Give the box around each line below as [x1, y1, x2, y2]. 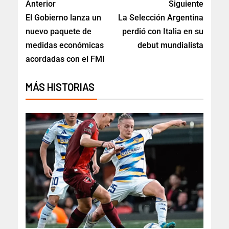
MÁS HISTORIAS [26, 80, 95, 93]
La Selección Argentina [118, 12, 203, 22]
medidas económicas [26, 40, 104, 50]
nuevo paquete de [26, 26, 91, 36]
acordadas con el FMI [26, 54, 105, 64]
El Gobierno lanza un [26, 12, 101, 22]
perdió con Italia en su [122, 26, 203, 36]
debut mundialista [138, 40, 203, 50]
